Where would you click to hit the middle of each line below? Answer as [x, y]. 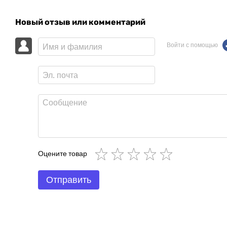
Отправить [69, 180]
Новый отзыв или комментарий [80, 22]
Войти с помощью [192, 45]
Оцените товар [63, 154]
